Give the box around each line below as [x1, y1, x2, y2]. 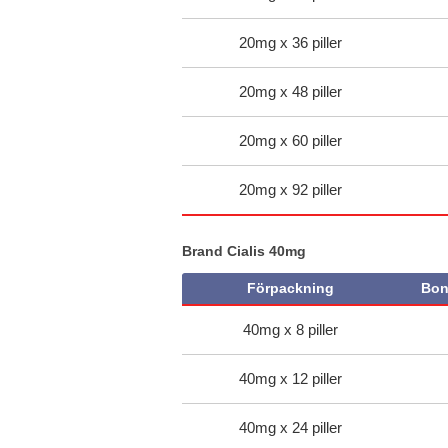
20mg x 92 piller [238, 180, 342, 198]
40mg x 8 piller [242, 321, 338, 339]
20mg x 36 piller [238, 33, 342, 51]
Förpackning [246, 280, 334, 297]
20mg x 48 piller [238, 82, 342, 100]
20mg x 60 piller [238, 131, 342, 149]
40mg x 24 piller [238, 419, 342, 437]
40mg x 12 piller [238, 370, 342, 388]
